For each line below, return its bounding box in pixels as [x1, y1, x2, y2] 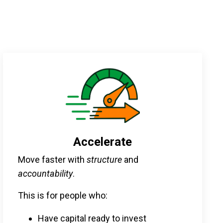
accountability [18, 168, 73, 179]
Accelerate [73, 134, 132, 149]
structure [87, 154, 122, 165]
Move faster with [18, 154, 87, 165]
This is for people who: [18, 190, 108, 201]
